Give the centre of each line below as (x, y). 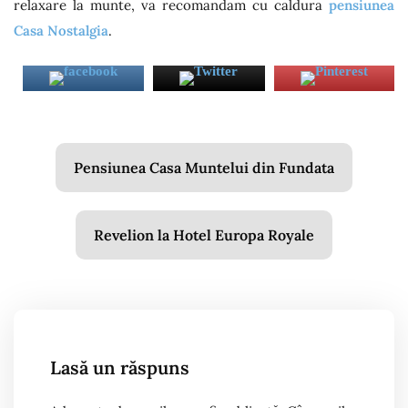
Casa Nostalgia (61, 30)
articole (62, 238)
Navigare (70, 161)
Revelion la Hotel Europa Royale (204, 235)
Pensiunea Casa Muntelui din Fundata (204, 168)
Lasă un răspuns (120, 367)
